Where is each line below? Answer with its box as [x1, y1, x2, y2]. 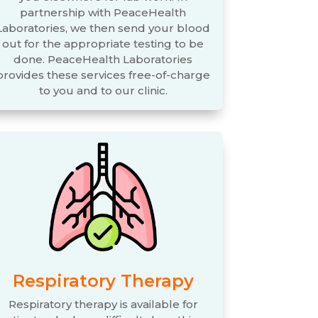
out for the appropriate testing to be [2, 37, 204, 51]
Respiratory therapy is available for [8, 297, 198, 311]
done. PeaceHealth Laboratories [13, 53, 193, 67]
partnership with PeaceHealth [20, 6, 187, 20]
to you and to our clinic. [38, 84, 168, 98]
